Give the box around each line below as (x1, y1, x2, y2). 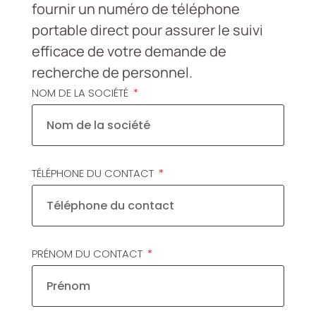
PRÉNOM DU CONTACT (31, 246, 145, 262)
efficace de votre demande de (31, 42, 226, 61)
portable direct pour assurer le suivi (31, 20, 263, 40)
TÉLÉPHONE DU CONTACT (31, 166, 157, 181)
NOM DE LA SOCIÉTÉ (31, 85, 131, 101)
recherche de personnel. (31, 63, 193, 83)
